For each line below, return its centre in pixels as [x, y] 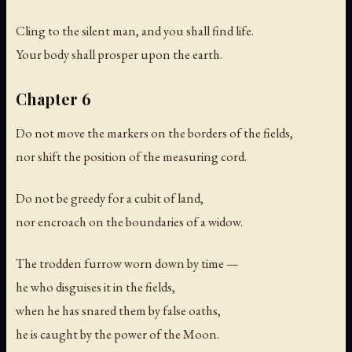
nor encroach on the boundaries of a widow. [129, 222]
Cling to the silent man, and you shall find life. [135, 30]
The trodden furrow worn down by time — [127, 264]
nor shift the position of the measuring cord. [131, 157]
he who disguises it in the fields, [95, 287]
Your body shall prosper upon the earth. [119, 54]
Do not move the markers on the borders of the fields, [154, 133]
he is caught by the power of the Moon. [117, 334]
